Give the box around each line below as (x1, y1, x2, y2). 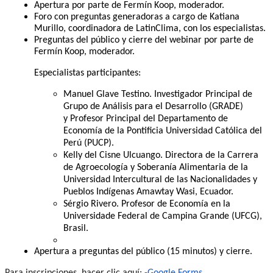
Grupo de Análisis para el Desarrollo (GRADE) (63, 101, 243, 112)
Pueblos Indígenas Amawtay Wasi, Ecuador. (63, 186, 233, 197)
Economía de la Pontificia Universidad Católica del (63, 126, 262, 136)
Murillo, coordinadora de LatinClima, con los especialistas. (34, 23, 266, 34)
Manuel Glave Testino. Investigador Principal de (63, 89, 252, 99)
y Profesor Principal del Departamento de (63, 113, 228, 124)
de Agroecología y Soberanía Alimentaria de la (63, 162, 248, 172)
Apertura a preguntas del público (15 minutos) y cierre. (34, 246, 252, 257)
